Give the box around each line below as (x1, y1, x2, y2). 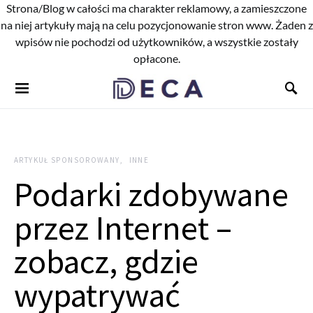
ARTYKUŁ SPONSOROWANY (14, 155, 120, 165)
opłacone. (133, 52, 180, 65)
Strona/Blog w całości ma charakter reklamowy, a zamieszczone (6, 1, 307, 15)
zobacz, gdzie (14, 240, 198, 282)
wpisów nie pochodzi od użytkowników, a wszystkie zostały (15, 35, 298, 48)
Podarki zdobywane (14, 173, 289, 215)
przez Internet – (14, 207, 232, 249)
